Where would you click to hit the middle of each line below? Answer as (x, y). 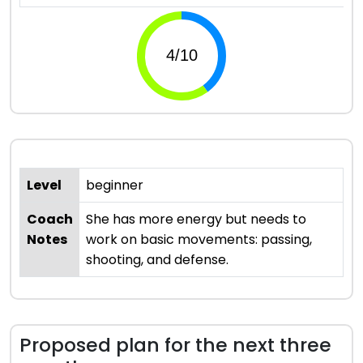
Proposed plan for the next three (175, 344)
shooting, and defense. (157, 259)
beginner (115, 185)
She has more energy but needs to (196, 219)
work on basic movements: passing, (199, 239)
